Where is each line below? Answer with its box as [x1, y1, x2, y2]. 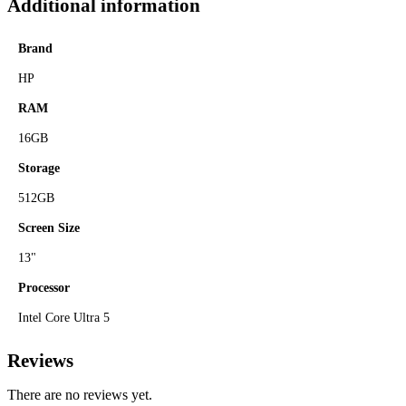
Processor [18, 279, 70, 295]
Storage [18, 159, 60, 175]
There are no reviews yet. [7, 387, 152, 403]
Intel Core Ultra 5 [18, 309, 110, 324]
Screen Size [18, 219, 80, 235]
